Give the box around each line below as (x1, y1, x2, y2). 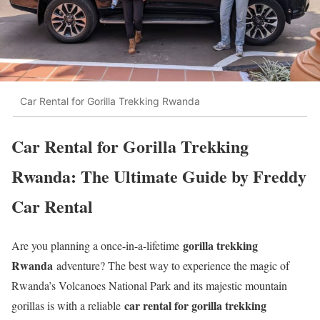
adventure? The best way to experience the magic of (53, 257, 289, 273)
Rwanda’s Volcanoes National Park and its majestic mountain (11, 277, 287, 293)
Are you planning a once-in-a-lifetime (11, 237, 183, 253)
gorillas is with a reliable (11, 297, 124, 313)
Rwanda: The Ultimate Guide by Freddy (11, 163, 306, 189)
